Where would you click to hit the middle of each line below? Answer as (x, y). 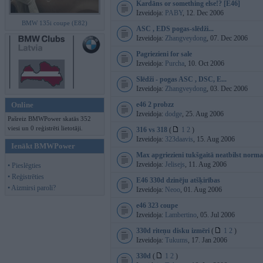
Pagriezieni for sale (164, 54)
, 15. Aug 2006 (214, 139)
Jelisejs (175, 164)
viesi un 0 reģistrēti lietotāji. (45, 128)
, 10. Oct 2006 (204, 63)
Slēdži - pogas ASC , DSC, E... (181, 79)
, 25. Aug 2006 (203, 114)
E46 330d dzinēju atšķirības (178, 180)
